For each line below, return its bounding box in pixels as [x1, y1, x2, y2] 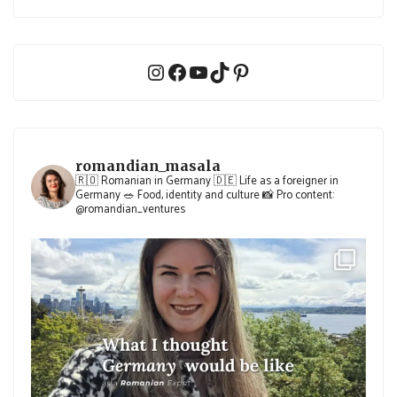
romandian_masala [75, 156, 222, 175]
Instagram [144, 53, 234, 89]
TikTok [208, 53, 270, 89]
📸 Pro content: [260, 185, 335, 205]
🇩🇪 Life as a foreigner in [211, 171, 339, 191]
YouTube [187, 53, 267, 89]
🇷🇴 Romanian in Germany [75, 171, 212, 191]
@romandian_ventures [75, 199, 186, 219]
